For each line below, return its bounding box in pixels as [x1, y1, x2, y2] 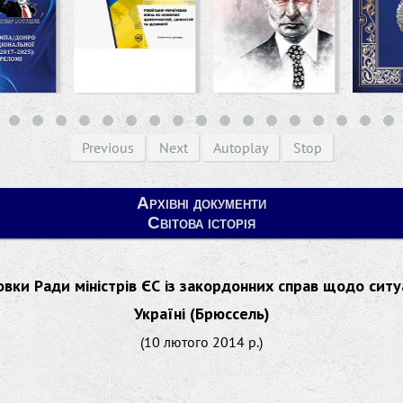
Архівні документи [137, 193, 266, 212]
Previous [81, 139, 134, 157]
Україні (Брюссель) [133, 303, 270, 324]
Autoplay [212, 139, 268, 157]
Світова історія [148, 213, 255, 232]
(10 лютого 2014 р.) [140, 333, 263, 351]
